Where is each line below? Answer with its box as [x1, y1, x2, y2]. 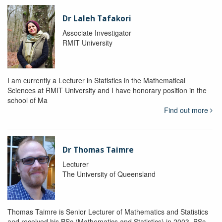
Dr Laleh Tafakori [62, 13, 131, 24]
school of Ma [7, 95, 48, 105]
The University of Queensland [62, 168, 156, 179]
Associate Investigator [62, 27, 131, 38]
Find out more [164, 105, 210, 115]
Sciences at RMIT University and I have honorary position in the [7, 85, 207, 95]
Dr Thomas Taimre [62, 144, 134, 155]
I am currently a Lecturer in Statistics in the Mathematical [7, 75, 185, 85]
